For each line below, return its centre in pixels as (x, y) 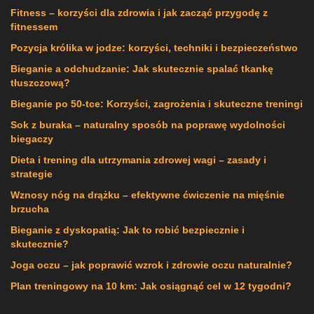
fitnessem (34, 26)
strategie (32, 173)
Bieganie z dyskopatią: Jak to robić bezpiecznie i (128, 230)
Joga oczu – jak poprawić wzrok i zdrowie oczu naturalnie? (151, 265)
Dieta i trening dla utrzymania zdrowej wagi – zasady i (138, 159)
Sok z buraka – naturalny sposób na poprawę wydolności (148, 124)
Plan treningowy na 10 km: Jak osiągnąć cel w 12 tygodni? (151, 286)
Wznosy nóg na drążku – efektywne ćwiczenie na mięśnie (148, 194)
